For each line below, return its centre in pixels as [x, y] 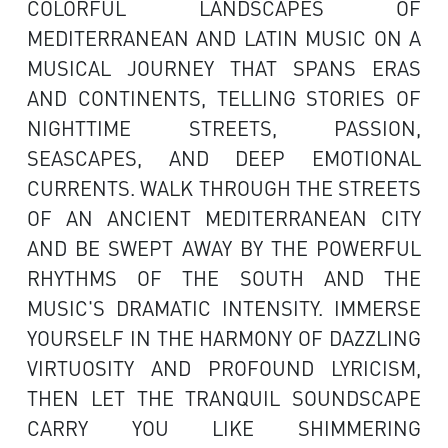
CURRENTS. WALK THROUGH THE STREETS [224, 188]
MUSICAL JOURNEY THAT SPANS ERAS [224, 68]
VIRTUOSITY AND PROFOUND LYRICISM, [224, 368]
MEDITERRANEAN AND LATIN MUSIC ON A [224, 38]
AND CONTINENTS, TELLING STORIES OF [224, 98]
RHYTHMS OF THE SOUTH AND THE [224, 278]
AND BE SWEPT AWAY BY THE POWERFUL [224, 248]
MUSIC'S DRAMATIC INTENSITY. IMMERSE [224, 308]
